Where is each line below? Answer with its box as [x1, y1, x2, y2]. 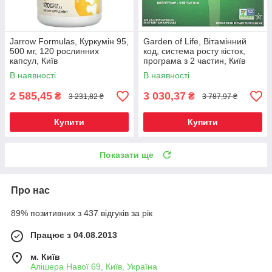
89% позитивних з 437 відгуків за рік [11, 208, 152, 219]
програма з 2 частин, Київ [143, 56, 245, 66]
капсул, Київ [10, 56, 58, 66]
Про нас [11, 185, 50, 196]
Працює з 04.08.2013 [30, 230, 117, 240]
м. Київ [30, 252, 60, 262]
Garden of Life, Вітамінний [143, 36, 246, 47]
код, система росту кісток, [143, 46, 245, 56]
